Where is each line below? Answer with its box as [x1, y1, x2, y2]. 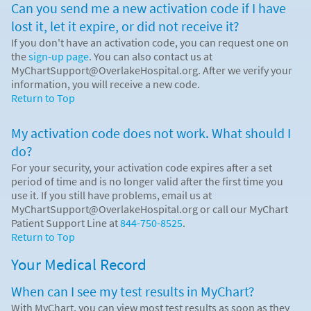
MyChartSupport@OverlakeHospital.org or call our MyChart [11, 201, 288, 216]
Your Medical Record [11, 254, 146, 274]
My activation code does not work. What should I [11, 124, 291, 142]
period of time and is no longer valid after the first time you [11, 174, 283, 188]
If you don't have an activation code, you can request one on [11, 35, 289, 49]
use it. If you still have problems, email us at [11, 187, 212, 202]
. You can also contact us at [89, 49, 212, 63]
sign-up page [28, 49, 89, 63]
